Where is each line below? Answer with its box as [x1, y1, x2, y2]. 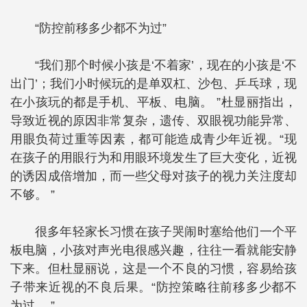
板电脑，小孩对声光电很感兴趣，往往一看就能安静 [10, 243, 297, 257]
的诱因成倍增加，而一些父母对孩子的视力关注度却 [10, 169, 297, 183]
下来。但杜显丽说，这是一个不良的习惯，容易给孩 [10, 262, 297, 275]
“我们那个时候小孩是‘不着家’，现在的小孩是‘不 [35, 58, 297, 72]
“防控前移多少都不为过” [35, 21, 167, 35]
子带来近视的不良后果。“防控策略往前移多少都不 [10, 280, 297, 294]
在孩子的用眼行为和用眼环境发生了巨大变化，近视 [10, 151, 297, 164]
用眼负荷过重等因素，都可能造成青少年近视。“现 [10, 132, 297, 146]
